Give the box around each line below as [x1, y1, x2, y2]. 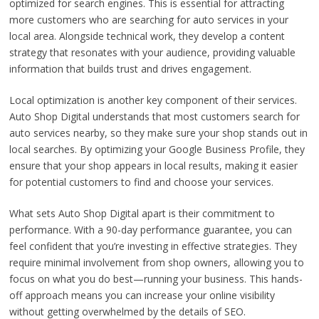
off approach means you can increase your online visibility [9, 288, 275, 302]
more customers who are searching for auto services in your [9, 12, 288, 26]
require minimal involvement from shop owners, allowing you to [9, 255, 304, 269]
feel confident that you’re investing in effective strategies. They [9, 239, 297, 253]
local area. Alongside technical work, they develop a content [9, 28, 285, 43]
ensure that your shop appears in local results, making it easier [9, 158, 298, 172]
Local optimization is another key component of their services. [9, 93, 297, 107]
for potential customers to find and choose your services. [9, 174, 273, 189]
